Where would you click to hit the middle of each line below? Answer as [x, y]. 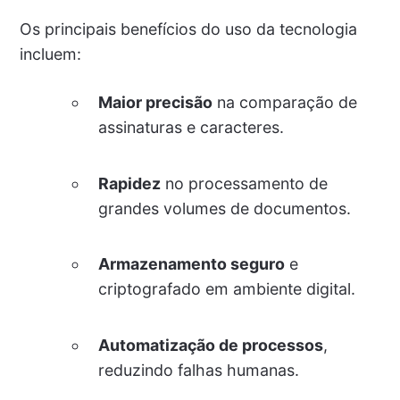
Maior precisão [155, 102]
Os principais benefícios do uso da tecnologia [188, 29]
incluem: [50, 54]
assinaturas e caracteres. [191, 127]
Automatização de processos [210, 345]
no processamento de [244, 183]
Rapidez [129, 183]
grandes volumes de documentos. [224, 208]
